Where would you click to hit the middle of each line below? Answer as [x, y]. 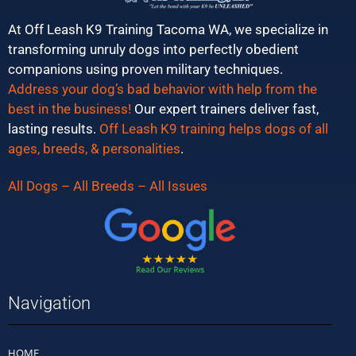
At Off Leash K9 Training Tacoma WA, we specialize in [168, 30]
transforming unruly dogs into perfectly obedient [153, 50]
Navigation [49, 303]
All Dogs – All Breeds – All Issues [108, 186]
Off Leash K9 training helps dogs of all [214, 129]
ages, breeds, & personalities [94, 149]
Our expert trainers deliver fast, [225, 109]
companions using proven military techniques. [145, 70]
